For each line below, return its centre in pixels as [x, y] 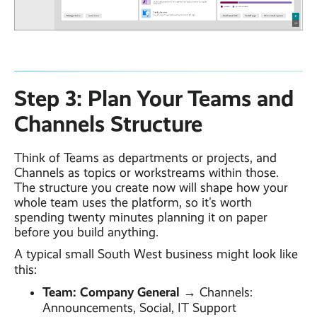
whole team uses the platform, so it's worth [133, 203]
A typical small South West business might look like [156, 254]
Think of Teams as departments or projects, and [145, 158]
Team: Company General [113, 292]
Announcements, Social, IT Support [139, 308]
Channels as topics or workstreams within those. [146, 173]
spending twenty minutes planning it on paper [141, 218]
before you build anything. [86, 232]
